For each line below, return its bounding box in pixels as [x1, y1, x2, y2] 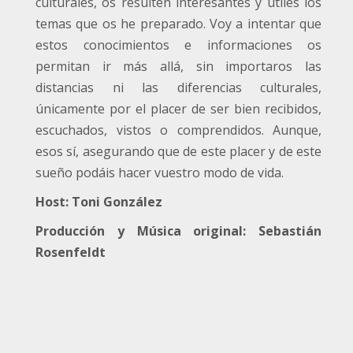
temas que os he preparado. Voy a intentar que [35, 14, 321, 32]
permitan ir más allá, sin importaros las [35, 57, 321, 75]
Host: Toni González [35, 192, 162, 210]
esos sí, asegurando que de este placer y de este [35, 142, 321, 160]
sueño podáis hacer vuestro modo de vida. [35, 163, 284, 181]
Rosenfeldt [35, 243, 106, 261]
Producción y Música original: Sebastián [35, 221, 321, 240]
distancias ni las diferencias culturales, [35, 78, 321, 96]
